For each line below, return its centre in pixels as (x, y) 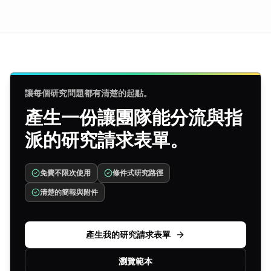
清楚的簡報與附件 (69, 192)
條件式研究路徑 (138, 173)
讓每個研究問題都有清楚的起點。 (88, 93)
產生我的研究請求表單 (128, 234)
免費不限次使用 (65, 173)
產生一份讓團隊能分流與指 (134, 117)
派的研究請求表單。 (106, 140)
